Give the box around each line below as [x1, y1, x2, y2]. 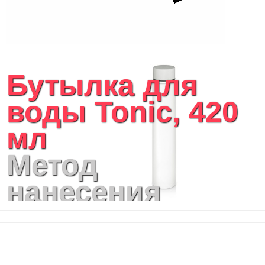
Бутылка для [7, 68, 198, 102]
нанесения [7, 174, 161, 208]
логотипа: [7, 201, 150, 235]
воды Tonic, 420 [7, 95, 238, 128]
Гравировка [7, 228, 180, 261]
